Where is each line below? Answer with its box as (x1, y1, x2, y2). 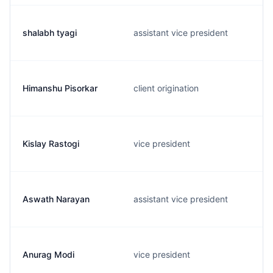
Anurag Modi (23, 249, 74, 260)
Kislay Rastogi (23, 138, 79, 149)
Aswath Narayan (23, 194, 90, 204)
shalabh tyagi (23, 27, 77, 38)
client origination (133, 83, 199, 93)
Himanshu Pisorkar (23, 83, 97, 93)
